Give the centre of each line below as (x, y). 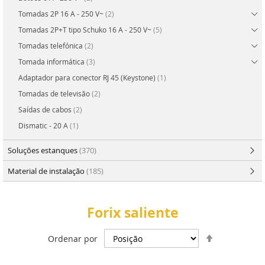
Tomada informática (52, 62)
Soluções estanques (43, 151)
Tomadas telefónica (51, 46)
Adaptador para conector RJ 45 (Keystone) (88, 78)
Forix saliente (132, 213)
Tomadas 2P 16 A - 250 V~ (62, 14)
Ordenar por (72, 239)
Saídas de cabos (46, 110)
